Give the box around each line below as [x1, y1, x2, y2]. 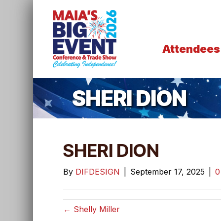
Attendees [162, 42, 220, 56]
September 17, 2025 [130, 167, 205, 177]
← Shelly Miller [63, 204, 120, 215]
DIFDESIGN [75, 167, 120, 177]
